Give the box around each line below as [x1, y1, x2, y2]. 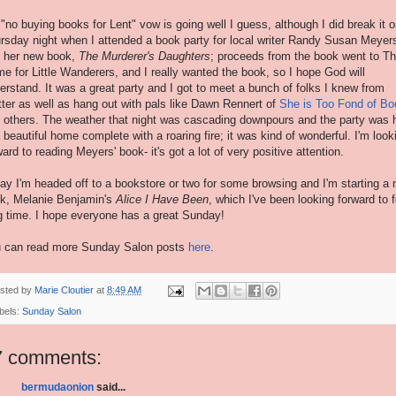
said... [94, 381, 126, 394]
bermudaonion [21, 381, 94, 394]
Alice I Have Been [116, 192, 209, 206]
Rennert [223, 96, 263, 110]
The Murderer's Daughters [79, 49, 210, 63]
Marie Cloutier [34, 284, 94, 295]
